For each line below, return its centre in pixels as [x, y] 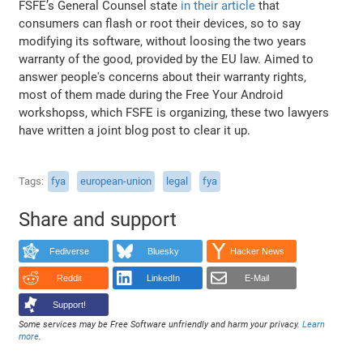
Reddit [69, 278]
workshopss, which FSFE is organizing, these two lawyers [174, 112]
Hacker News [257, 252]
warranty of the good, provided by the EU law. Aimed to [167, 59]
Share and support [98, 219]
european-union [116, 181]
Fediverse [69, 252]
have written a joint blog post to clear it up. [135, 130]
